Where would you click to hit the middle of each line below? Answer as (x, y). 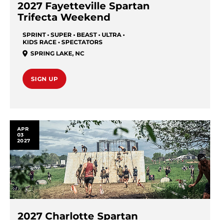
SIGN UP (45, 79)
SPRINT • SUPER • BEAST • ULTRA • (74, 34)
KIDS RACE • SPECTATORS (63, 42)
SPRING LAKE (51, 53)
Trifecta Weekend (64, 17)
